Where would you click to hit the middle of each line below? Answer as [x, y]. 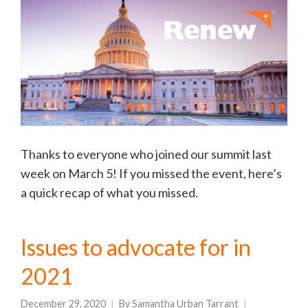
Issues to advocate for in [136, 247]
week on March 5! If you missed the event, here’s [151, 174]
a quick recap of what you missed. [109, 193]
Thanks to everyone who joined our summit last [146, 154]
